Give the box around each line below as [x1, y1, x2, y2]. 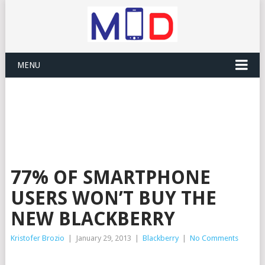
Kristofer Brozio [10, 234, 64, 243]
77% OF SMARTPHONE [10, 166, 211, 189]
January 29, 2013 [75, 234, 131, 243]
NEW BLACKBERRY [10, 208, 175, 230]
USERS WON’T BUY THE [10, 187, 216, 209]
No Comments [189, 234, 238, 243]
